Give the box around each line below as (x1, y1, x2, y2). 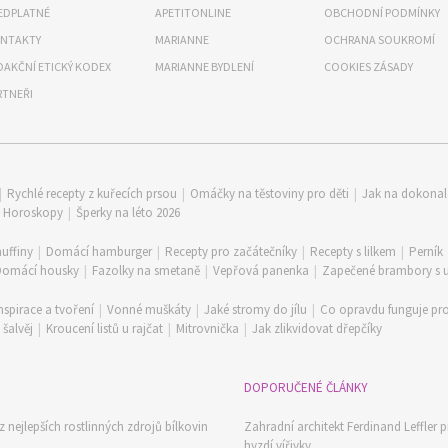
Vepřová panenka (213, 262, 309, 279)
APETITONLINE (155, 5, 231, 20)
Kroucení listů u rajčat (46, 320, 163, 337)
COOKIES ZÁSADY (324, 59, 413, 74)
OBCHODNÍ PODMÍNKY (324, 5, 440, 20)
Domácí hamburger (46, 243, 152, 260)
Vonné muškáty (107, 301, 191, 318)
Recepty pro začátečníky (165, 243, 297, 260)
